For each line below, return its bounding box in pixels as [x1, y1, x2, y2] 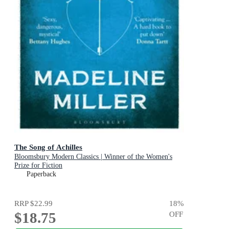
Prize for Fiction [14, 162, 62, 170]
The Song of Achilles [14, 143, 82, 152]
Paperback [27, 170, 56, 178]
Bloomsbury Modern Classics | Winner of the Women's [14, 153, 172, 161]
